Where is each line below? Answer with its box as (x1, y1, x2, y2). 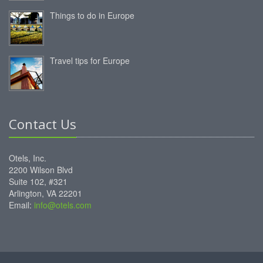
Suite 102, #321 (9, 176, 68, 188)
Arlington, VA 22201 (9, 187, 82, 200)
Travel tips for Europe (50, 55, 130, 67)
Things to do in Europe (50, 9, 134, 22)
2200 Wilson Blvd (9, 164, 73, 176)
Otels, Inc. (9, 152, 46, 164)
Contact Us (9, 115, 76, 133)
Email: (9, 199, 34, 211)
